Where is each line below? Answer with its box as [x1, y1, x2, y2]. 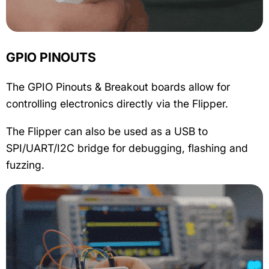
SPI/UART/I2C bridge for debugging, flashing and [6, 142, 248, 155]
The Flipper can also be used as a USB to [6, 125, 208, 138]
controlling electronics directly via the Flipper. [6, 97, 228, 110]
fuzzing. [6, 159, 44, 172]
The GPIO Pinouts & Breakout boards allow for [6, 80, 230, 94]
